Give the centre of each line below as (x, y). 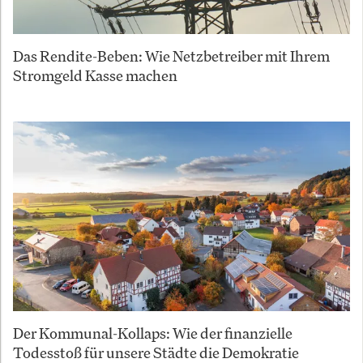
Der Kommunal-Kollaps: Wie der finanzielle (153, 333)
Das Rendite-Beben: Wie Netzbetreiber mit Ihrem (171, 56)
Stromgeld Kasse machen (95, 76)
